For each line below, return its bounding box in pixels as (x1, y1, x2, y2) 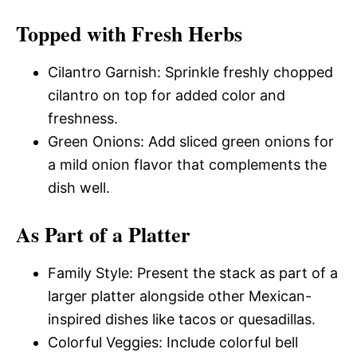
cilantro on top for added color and (48, 87, 285, 104)
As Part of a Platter (16, 219, 190, 249)
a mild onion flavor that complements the (48, 156, 327, 173)
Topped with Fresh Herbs (16, 18, 242, 49)
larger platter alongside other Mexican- (48, 288, 312, 304)
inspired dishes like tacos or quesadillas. (48, 311, 316, 328)
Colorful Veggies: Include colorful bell (48, 334, 298, 351)
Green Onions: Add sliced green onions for (48, 133, 334, 150)
